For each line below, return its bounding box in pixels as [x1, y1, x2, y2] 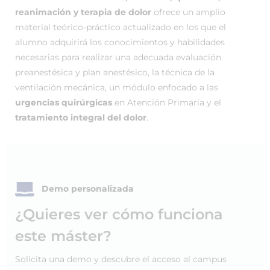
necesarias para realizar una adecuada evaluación [15, 52, 221, 63]
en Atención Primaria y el [112, 97, 221, 108]
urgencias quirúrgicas [15, 97, 112, 108]
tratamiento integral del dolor [15, 112, 146, 123]
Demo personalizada [39, 183, 134, 194]
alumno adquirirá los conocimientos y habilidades [15, 37, 225, 48]
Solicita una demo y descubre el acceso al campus [15, 254, 227, 265]
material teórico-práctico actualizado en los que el [15, 22, 226, 33]
